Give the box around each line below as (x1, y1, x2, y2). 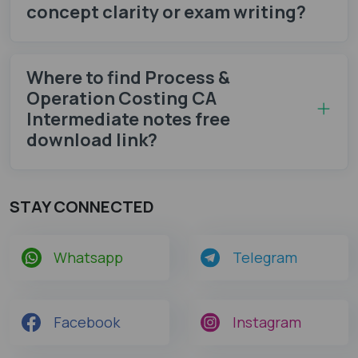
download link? (26, 127, 157, 152)
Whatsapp (54, 247, 123, 267)
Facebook (54, 312, 120, 332)
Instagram (233, 312, 301, 332)
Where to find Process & (26, 65, 230, 89)
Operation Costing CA (26, 86, 217, 110)
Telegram (233, 247, 297, 267)
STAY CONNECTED (10, 195, 154, 217)
